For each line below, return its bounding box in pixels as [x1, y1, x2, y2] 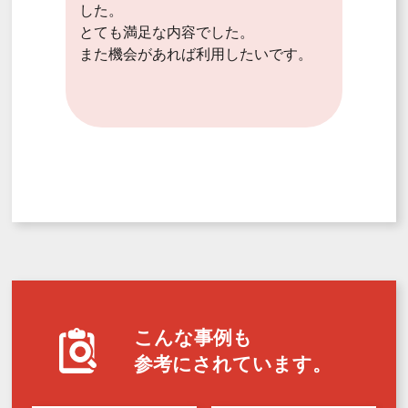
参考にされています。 [133, 352, 331, 376]
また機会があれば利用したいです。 [78, 45, 312, 64]
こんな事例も [133, 326, 252, 350]
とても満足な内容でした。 [78, 23, 254, 42]
